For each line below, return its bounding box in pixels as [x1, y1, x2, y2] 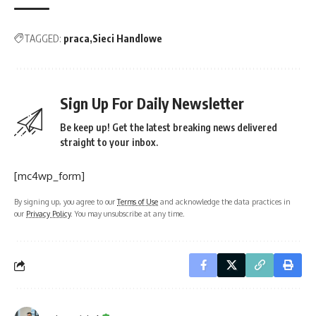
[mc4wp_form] [14, 169, 85, 183]
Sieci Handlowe [92, 32, 162, 45]
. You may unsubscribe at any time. [71, 209, 185, 219]
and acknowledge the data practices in [158, 197, 291, 207]
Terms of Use [117, 197, 158, 207]
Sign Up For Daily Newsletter [60, 94, 244, 114]
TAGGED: [24, 32, 61, 45]
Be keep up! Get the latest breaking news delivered [60, 121, 277, 134]
